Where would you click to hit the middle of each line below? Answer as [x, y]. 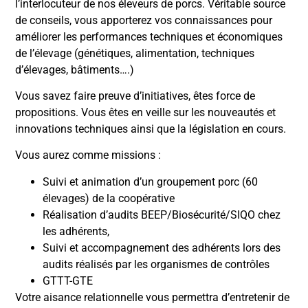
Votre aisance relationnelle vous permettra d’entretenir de [153, 297]
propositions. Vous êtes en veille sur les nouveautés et [146, 112]
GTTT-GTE [68, 280]
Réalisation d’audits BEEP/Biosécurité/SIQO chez [162, 214]
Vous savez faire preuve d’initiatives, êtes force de [135, 96]
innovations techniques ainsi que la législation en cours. [151, 129]
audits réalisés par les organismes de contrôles [156, 264]
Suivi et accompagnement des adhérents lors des [162, 247]
